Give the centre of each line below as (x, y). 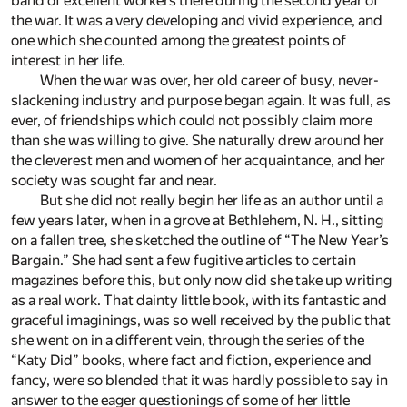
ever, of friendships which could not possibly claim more (192, 120)
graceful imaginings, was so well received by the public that (201, 320)
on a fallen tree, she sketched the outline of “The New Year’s (200, 240)
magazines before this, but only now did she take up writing (201, 280)
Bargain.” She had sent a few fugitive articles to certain (184, 260)
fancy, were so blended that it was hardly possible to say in (199, 380)
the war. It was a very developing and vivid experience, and (197, 20)
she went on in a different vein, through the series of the (188, 340)
